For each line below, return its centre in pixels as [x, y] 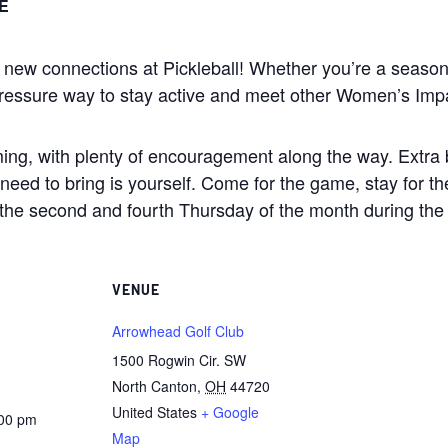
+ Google [230, 412]
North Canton [154, 386]
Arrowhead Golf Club [178, 331]
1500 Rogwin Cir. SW [179, 360]
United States [154, 412]
